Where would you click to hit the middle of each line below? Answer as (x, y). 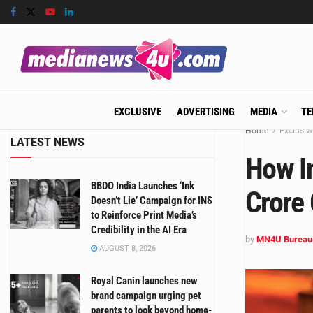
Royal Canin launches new (144, 281)
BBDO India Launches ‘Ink (143, 186)
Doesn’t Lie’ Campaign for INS (152, 201)
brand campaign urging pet (146, 296)
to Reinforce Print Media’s (144, 215)
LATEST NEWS (48, 142)
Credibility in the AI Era (139, 230)
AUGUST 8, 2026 (126, 248)
